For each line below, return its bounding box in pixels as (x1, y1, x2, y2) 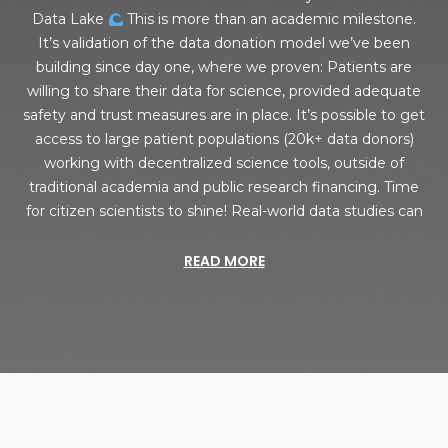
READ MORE (183, 251, 265, 272)
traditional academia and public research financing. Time (29, 178, 419, 197)
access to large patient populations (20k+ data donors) (34, 130, 414, 149)
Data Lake (31, 10, 108, 29)
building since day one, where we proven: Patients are (36, 58, 412, 77)
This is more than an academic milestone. (123, 10, 417, 29)
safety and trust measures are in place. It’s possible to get (23, 106, 425, 125)
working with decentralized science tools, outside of (44, 154, 404, 173)
